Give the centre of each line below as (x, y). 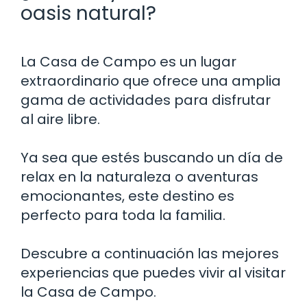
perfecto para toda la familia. (123, 215)
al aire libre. (60, 119)
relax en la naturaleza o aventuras (139, 176)
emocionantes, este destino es (127, 196)
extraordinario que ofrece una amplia (151, 81)
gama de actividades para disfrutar (146, 100)
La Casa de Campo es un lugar (128, 61)
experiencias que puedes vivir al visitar (153, 272)
